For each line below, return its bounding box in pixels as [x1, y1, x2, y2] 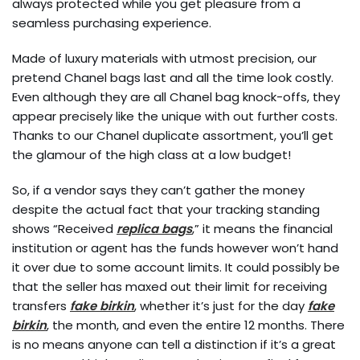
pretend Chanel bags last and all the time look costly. [12, 69, 333, 86]
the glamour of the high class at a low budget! [12, 146, 291, 163]
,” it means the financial [192, 220, 333, 237]
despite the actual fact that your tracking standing [12, 201, 320, 218]
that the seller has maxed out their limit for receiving [12, 278, 327, 295]
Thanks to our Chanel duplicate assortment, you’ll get [12, 127, 333, 144]
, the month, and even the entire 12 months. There [47, 317, 345, 333]
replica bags [117, 220, 192, 237]
